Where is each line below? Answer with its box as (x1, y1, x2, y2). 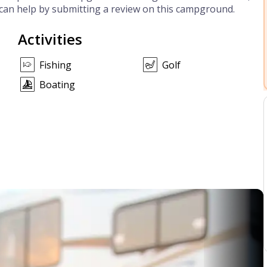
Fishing (39, 58, 72, 72)
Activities (17, 29, 82, 49)
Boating (39, 78, 75, 92)
